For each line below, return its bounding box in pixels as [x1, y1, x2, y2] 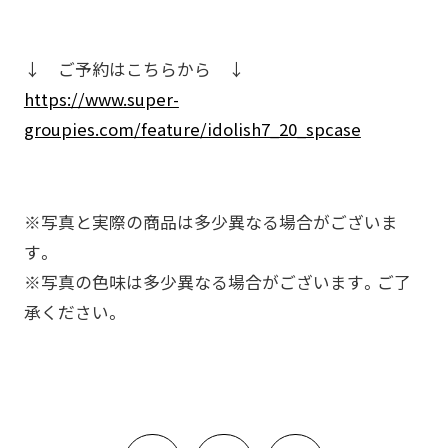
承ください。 [23, 300, 122, 325]
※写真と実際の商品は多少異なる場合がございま [23, 210, 398, 235]
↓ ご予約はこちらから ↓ [23, 56, 245, 81]
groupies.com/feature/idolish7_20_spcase [23, 116, 361, 141]
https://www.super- [23, 86, 179, 111]
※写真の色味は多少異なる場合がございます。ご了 [23, 270, 411, 295]
